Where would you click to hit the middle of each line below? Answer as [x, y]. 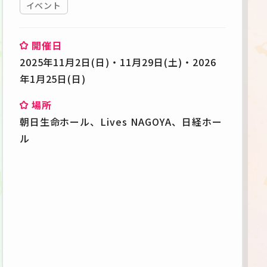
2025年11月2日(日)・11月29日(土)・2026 [118, 62]
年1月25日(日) [53, 79]
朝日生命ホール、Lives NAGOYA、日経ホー [121, 122]
